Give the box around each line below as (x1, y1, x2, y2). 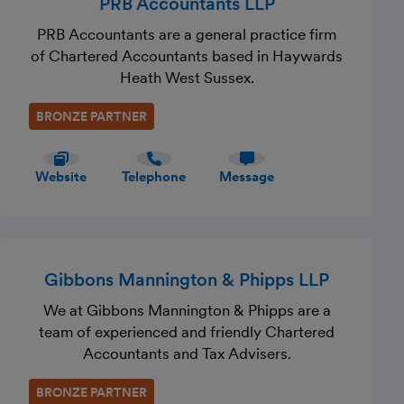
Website (35, 169, 87, 185)
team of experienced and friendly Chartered (39, 323, 335, 341)
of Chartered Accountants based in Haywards (31, 47, 344, 65)
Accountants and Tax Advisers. (82, 344, 291, 363)
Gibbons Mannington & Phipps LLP (44, 269, 330, 290)
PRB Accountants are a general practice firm (37, 25, 337, 43)
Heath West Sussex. (119, 69, 254, 87)
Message (219, 169, 274, 185)
